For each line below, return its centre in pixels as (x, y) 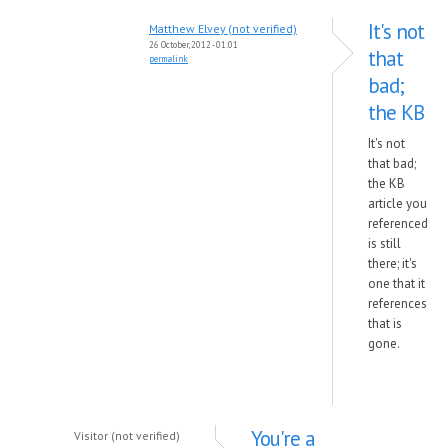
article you (397, 203)
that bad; (392, 163)
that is (385, 323)
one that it (396, 283)
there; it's (392, 263)
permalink (168, 58)
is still (384, 243)
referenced (398, 223)
